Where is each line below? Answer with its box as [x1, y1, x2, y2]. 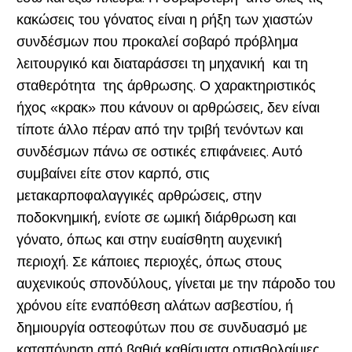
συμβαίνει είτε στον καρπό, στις [16, 165, 210, 181]
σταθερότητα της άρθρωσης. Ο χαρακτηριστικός [16, 77, 316, 93]
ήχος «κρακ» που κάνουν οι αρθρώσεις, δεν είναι [16, 99, 320, 115]
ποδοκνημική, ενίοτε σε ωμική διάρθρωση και [16, 209, 296, 225]
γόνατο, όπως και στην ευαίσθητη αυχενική [16, 231, 282, 247]
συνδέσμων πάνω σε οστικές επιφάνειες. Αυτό [16, 143, 302, 159]
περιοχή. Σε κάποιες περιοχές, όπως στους [16, 253, 282, 269]
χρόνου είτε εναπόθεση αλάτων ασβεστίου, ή [16, 297, 293, 313]
